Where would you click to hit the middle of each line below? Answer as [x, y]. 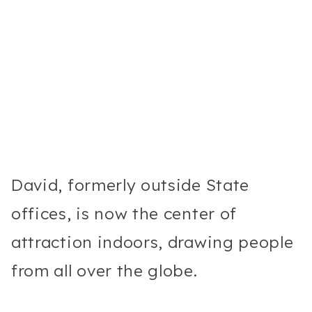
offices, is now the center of [124, 213]
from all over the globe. [107, 270]
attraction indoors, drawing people [153, 242]
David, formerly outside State [131, 185]
